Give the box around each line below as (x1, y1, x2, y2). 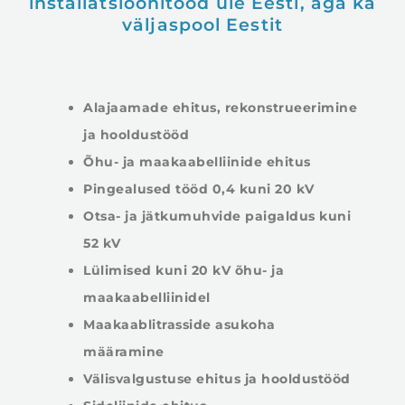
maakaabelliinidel (83, 289, 211, 306)
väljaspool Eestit (122, 14, 283, 36)
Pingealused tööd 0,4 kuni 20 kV (83, 181, 315, 198)
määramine (83, 344, 165, 361)
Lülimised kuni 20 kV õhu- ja (83, 262, 284, 279)
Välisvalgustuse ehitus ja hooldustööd (83, 371, 351, 388)
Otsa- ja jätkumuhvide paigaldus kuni (83, 208, 351, 225)
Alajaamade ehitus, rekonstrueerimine (83, 99, 357, 117)
